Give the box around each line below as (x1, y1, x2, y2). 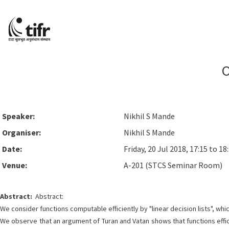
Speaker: (2, 111, 35, 121)
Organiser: (2, 127, 41, 138)
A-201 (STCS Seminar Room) (124, 160, 222, 170)
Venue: (2, 160, 27, 170)
